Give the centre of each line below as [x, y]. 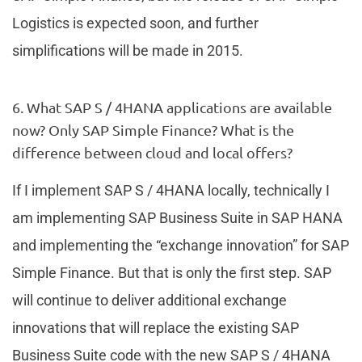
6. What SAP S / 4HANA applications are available [172, 107]
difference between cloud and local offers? [152, 152]
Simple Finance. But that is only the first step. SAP [172, 272]
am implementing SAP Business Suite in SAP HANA [177, 217]
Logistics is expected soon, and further [135, 23]
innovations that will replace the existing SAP [156, 327]
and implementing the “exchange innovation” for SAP [181, 245]
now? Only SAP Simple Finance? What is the [153, 129]
